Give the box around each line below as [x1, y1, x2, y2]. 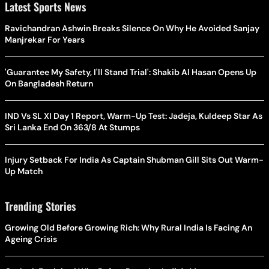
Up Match [5, 165, 43, 177]
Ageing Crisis [5, 233, 57, 244]
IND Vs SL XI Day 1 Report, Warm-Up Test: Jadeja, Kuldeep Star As [5, 110, 262, 121]
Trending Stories [5, 198, 76, 214]
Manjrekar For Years [5, 34, 85, 45]
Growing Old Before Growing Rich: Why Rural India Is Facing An [5, 222, 252, 233]
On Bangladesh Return [5, 77, 93, 89]
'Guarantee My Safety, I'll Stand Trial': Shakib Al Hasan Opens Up [5, 66, 256, 77]
